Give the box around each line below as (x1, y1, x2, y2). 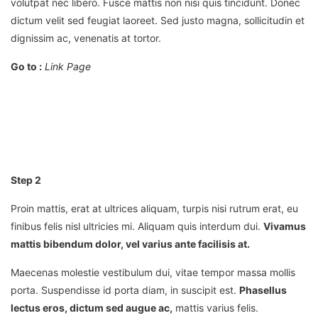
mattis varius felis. (172, 302, 258, 314)
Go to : (11, 60, 42, 73)
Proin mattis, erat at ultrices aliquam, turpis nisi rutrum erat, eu (11, 202, 298, 215)
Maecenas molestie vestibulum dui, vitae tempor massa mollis (11, 266, 295, 279)
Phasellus (239, 284, 287, 297)
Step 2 (11, 174, 41, 187)
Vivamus (263, 220, 306, 233)
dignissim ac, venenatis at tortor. (11, 32, 161, 45)
